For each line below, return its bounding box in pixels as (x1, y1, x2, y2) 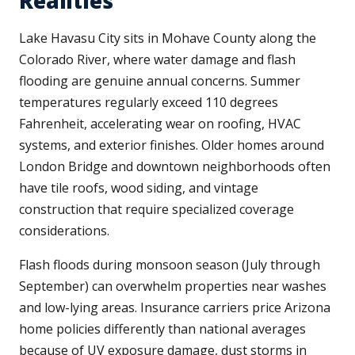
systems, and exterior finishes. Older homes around (19, 136, 324, 155)
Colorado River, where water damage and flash (19, 51, 296, 69)
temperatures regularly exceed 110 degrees (19, 94, 278, 112)
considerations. (19, 222, 109, 240)
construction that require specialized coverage (19, 200, 294, 219)
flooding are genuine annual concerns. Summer (19, 72, 300, 90)
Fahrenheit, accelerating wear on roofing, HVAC (19, 115, 301, 133)
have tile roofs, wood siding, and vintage (19, 179, 258, 197)
